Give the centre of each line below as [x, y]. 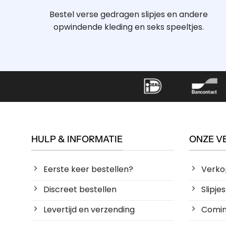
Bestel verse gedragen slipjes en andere [129, 14]
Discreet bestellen [80, 190]
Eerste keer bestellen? [88, 169]
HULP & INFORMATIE [77, 139]
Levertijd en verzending [89, 210]
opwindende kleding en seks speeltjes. [129, 27]
